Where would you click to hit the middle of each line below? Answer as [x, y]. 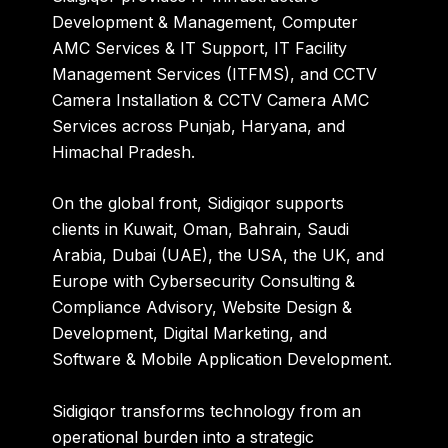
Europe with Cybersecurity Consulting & [204, 281]
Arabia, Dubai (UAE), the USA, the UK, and [218, 255]
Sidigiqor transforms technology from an [207, 410]
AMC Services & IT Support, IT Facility [200, 47]
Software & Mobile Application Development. [222, 359]
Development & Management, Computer [205, 21]
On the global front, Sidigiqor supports [198, 203]
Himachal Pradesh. [124, 151]
